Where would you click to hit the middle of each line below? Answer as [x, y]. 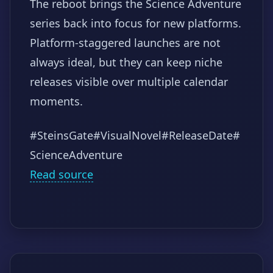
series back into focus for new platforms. [136, 23]
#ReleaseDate [197, 136]
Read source [62, 175]
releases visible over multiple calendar [129, 82]
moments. [56, 101]
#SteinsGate [62, 136]
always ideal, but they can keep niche [126, 62]
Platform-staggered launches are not [125, 43]
